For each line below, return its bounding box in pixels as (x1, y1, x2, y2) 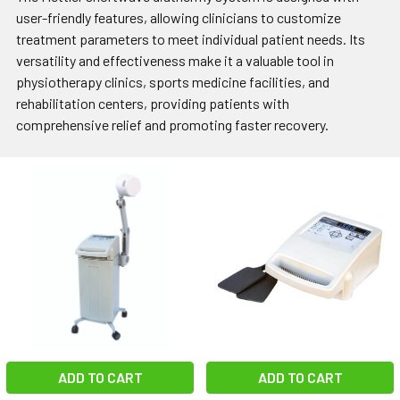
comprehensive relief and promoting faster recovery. (16, 116, 329, 134)
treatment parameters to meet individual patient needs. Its (16, 30, 365, 48)
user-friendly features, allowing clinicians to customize (16, 9, 341, 27)
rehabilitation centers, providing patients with (16, 95, 289, 112)
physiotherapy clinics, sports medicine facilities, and (16, 73, 329, 91)
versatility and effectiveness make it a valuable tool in (16, 52, 334, 70)
